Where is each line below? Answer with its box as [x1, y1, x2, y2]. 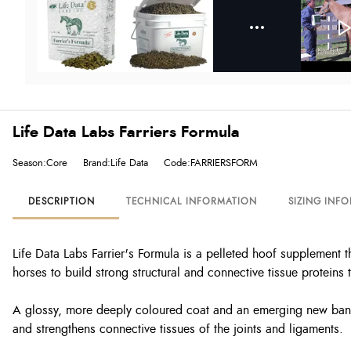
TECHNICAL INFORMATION [125, 197, 257, 206]
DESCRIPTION [28, 197, 95, 206]
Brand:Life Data [83, 157, 148, 168]
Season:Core [13, 157, 67, 168]
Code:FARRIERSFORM [164, 157, 258, 168]
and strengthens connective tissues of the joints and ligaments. [13, 323, 343, 335]
